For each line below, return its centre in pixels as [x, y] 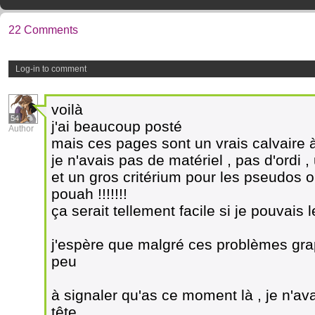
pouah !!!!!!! [89, 194]
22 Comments [43, 30]
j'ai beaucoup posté [117, 126]
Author [21, 129]
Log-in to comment [51, 69]
